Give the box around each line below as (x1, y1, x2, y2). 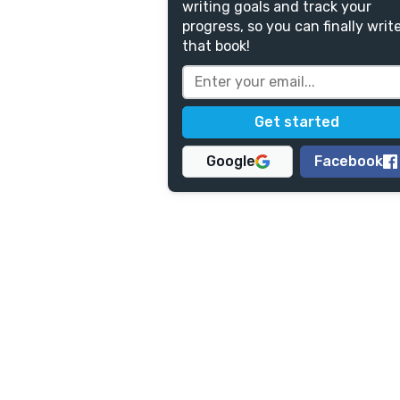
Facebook (313, 153, 383, 170)
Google (205, 153, 255, 170)
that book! (182, 37, 250, 54)
